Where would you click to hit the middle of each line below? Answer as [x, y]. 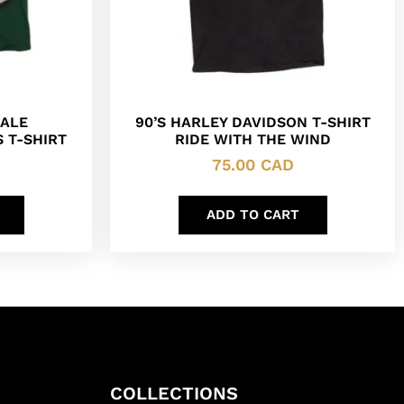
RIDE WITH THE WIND [252, 140]
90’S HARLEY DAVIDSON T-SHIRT [252, 123]
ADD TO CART [252, 215]
